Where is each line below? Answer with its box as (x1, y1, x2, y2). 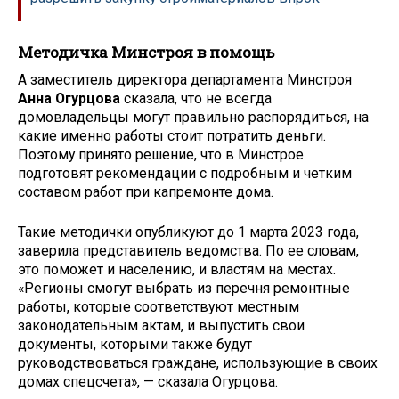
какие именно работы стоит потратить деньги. (18, 126, 326, 144)
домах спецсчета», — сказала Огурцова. (18, 372, 278, 390)
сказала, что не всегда (120, 89, 272, 107)
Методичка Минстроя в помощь (18, 42, 274, 63)
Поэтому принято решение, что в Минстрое (18, 145, 304, 163)
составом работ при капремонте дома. (18, 183, 273, 200)
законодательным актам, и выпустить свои (18, 316, 305, 334)
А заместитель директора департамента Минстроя (18, 70, 352, 88)
